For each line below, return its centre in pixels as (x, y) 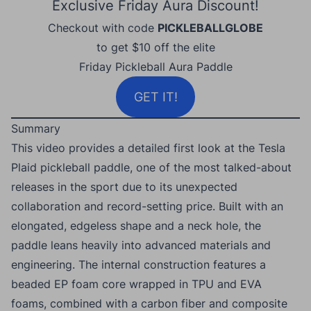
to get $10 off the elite (155, 47)
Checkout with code (103, 27)
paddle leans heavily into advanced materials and (141, 245)
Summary (36, 128)
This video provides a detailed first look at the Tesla (148, 148)
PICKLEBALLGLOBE (210, 27)
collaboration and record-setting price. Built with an (147, 206)
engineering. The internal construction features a (138, 264)
